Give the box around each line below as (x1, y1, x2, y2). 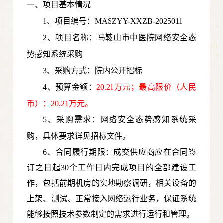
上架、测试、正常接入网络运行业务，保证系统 (27, 194, 196, 203)
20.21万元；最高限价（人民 (96, 83, 196, 92)
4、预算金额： (43, 83, 97, 92)
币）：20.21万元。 (27, 99, 93, 108)
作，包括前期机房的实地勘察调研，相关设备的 (27, 179, 196, 188)
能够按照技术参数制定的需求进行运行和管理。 (27, 210, 195, 219)
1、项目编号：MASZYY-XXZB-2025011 (43, 17, 183, 26)
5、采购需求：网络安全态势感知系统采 (43, 115, 196, 124)
